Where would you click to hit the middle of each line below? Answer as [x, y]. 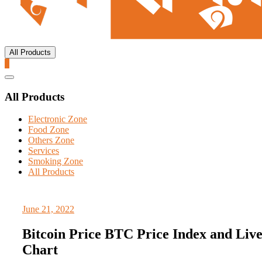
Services [44, 151]
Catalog [22, 81]
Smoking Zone [56, 161]
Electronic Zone [58, 119]
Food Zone [49, 130]
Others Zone [51, 140]
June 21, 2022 [48, 209]
